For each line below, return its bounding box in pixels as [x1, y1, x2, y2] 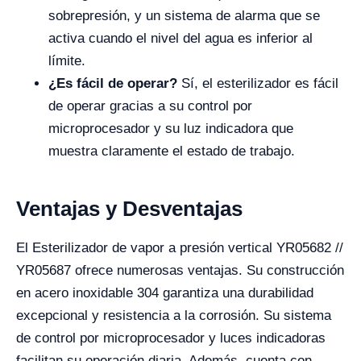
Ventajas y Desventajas [16, 197, 243, 221]
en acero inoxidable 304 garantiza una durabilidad [16, 285, 313, 301]
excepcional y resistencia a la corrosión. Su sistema [16, 308, 331, 323]
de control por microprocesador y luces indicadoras [16, 330, 326, 346]
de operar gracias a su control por [48, 98, 252, 114]
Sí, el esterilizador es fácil [177, 76, 338, 91]
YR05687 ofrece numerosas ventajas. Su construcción [16, 263, 344, 278]
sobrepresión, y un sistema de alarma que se [48, 8, 320, 23]
